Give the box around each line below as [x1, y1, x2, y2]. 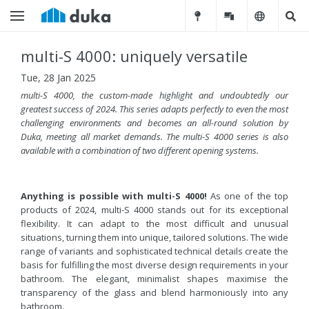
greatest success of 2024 [21, 103, 115, 115]
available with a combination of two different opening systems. [21, 144, 259, 157]
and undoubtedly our [198, 89, 289, 101]
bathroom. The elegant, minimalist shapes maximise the [21, 272, 288, 285]
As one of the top [206, 190, 288, 202]
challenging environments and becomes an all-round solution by [21, 117, 288, 129]
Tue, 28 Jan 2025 [21, 70, 96, 84]
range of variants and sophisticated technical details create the [21, 245, 288, 257]
